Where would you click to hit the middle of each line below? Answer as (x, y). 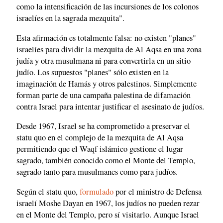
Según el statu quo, (48, 191)
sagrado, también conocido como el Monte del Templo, (106, 161)
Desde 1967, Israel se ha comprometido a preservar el (103, 126)
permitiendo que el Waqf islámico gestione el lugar (100, 149)
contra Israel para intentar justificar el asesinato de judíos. (110, 106)
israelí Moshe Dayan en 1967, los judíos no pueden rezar (108, 203)
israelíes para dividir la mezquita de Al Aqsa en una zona (109, 49)
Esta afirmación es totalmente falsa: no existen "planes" (106, 38)
